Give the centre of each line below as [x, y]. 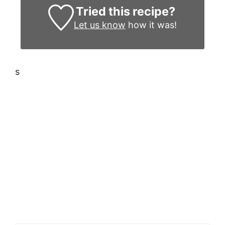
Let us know [100, 25]
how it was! [151, 25]
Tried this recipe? [125, 12]
